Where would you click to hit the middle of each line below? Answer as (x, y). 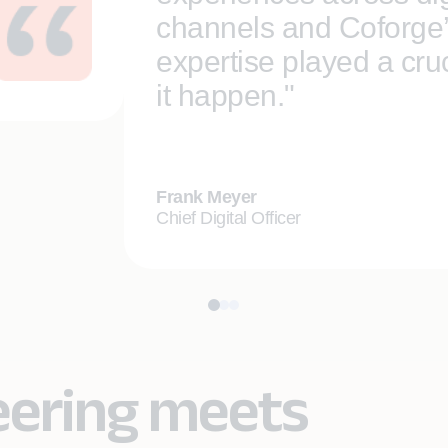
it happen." (225, 95)
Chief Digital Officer (228, 218)
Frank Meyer (206, 197)
